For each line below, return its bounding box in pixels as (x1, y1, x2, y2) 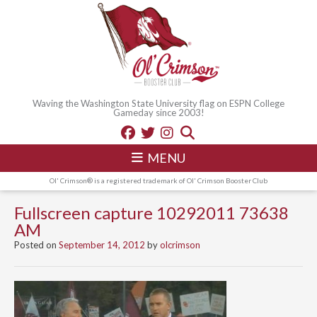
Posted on (14, 238, 59, 250)
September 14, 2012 (59, 238, 145, 250)
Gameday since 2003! (113, 106, 204, 118)
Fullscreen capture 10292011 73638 (14, 202, 289, 223)
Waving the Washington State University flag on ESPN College (33, 97, 284, 109)
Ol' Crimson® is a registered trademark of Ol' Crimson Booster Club (50, 175, 267, 185)
